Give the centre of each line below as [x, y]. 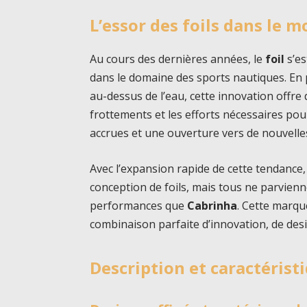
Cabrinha [212, 205]
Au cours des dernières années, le [178, 59]
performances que [139, 205]
